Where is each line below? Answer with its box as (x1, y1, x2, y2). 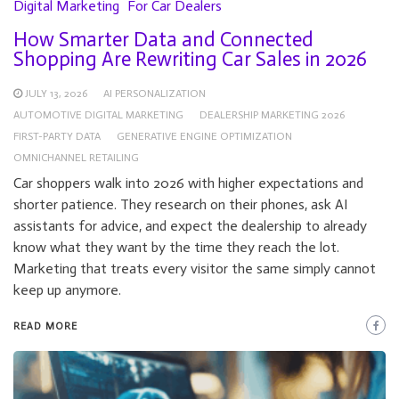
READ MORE (13, 320, 77, 332)
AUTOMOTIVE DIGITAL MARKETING (13, 108, 183, 121)
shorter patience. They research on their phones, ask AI (13, 195, 348, 213)
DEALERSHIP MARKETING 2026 (199, 108, 345, 121)
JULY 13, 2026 (25, 86, 87, 100)
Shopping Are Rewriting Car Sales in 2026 (13, 46, 367, 71)
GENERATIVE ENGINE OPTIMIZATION (117, 129, 292, 142)
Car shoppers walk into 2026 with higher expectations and (13, 174, 363, 191)
